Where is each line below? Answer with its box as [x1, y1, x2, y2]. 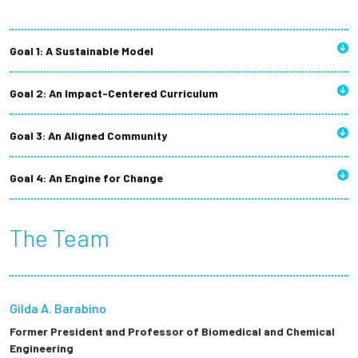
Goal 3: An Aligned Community [10, 129, 167, 143]
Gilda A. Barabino [10, 300, 106, 316]
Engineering [10, 341, 74, 356]
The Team [10, 223, 109, 253]
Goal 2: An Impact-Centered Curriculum [10, 86, 218, 101]
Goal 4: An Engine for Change [10, 171, 163, 185]
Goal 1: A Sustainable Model [10, 44, 153, 58]
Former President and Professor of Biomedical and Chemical [10, 324, 335, 339]
